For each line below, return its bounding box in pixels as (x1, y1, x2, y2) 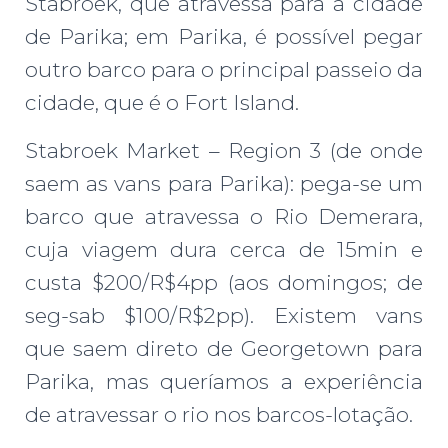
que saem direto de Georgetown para (25, 335, 423, 361)
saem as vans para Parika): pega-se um (25, 170, 423, 196)
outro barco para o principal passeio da (25, 56, 423, 82)
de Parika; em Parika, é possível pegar (25, 23, 423, 49)
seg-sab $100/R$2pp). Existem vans (25, 302, 423, 328)
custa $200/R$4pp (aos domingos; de (25, 269, 423, 295)
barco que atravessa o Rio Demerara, (25, 203, 423, 229)
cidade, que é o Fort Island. (25, 89, 299, 115)
